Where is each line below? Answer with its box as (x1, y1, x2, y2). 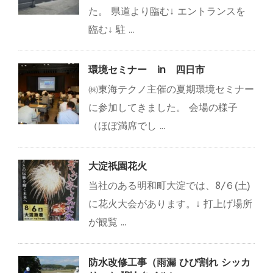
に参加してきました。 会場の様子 (88, 101, 238, 114)
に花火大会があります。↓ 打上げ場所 (88, 197, 252, 210)
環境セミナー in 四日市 (88, 63, 205, 76)
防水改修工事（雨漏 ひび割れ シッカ (88, 256, 250, 269)
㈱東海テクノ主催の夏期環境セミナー (88, 83, 254, 96)
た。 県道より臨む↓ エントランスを (88, 5, 246, 18)
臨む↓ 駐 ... (88, 23, 134, 36)
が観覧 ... (88, 216, 126, 229)
